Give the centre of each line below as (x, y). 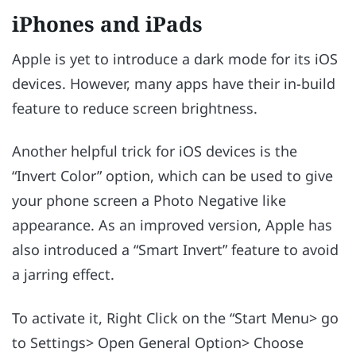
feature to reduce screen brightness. (137, 108)
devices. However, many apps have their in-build (174, 83)
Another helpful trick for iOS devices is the (155, 151)
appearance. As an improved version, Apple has (172, 225)
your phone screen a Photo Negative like (149, 201)
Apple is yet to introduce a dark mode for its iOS (175, 58)
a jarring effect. (65, 275)
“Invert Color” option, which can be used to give (172, 176)
